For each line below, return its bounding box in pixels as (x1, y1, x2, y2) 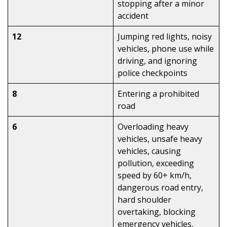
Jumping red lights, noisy (118, 31, 212, 43)
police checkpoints (118, 67, 187, 79)
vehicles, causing (118, 145, 181, 157)
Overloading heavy (118, 121, 188, 133)
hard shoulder (118, 194, 171, 206)
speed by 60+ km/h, (118, 170, 192, 181)
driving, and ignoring (118, 55, 197, 67)
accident (118, 10, 148, 22)
